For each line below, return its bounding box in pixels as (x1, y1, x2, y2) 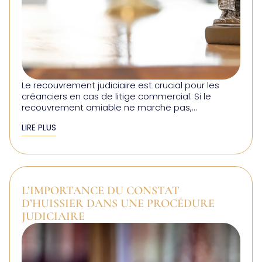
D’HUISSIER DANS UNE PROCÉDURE (22, 196, 215, 211)
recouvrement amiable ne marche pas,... (22, 101, 197, 113)
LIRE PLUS (22, 121, 56, 133)
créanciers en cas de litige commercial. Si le (22, 89, 211, 102)
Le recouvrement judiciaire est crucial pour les (22, 78, 219, 91)
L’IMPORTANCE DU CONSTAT (22, 183, 180, 198)
